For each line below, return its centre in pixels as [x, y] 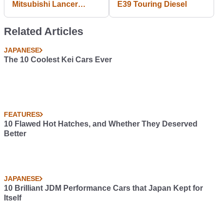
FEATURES [22, 114]
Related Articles [44, 31]
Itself [13, 198]
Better [15, 134]
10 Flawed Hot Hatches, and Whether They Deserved [101, 124]
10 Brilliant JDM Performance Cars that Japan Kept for [103, 188]
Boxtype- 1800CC [45, 14]
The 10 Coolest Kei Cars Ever [58, 60]
